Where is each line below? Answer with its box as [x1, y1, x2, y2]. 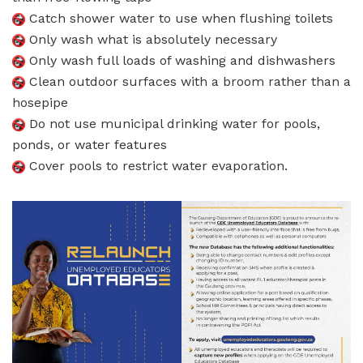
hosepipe [12, 94, 68, 110]
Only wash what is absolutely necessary [25, 31, 277, 47]
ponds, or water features [12, 136, 167, 152]
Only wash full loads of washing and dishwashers [25, 52, 335, 68]
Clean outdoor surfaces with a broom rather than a [25, 73, 351, 89]
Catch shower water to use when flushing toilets [25, 10, 333, 26]
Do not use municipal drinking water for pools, [25, 115, 320, 131]
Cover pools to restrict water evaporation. [25, 157, 288, 173]
